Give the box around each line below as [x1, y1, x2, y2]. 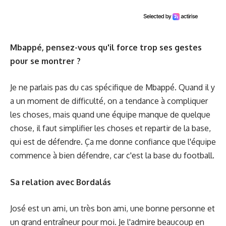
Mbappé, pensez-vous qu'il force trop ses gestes [10, 42, 202, 52]
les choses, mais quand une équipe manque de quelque [10, 109, 210, 120]
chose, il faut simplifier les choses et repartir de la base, [10, 123, 211, 133]
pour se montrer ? [10, 55, 81, 66]
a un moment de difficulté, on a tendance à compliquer [10, 96, 208, 106]
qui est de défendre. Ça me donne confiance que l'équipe [10, 137, 216, 147]
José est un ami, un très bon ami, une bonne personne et [10, 203, 215, 213]
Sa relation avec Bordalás [10, 177, 111, 187]
